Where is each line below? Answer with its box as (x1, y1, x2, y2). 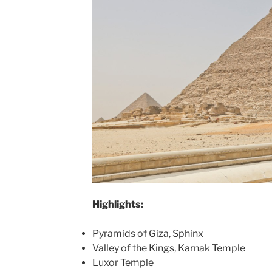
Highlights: (92, 198, 143, 210)
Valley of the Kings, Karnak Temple (92, 242, 245, 254)
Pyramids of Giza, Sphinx (92, 227, 203, 239)
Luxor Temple (92, 256, 154, 268)
